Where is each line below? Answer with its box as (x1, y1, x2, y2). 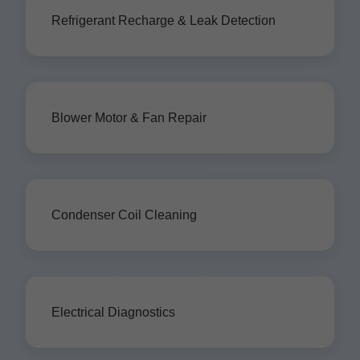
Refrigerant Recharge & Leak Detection (51, 14, 276, 27)
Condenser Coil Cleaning (51, 208, 197, 222)
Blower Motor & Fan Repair (51, 111, 207, 125)
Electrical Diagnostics (51, 305, 175, 319)
